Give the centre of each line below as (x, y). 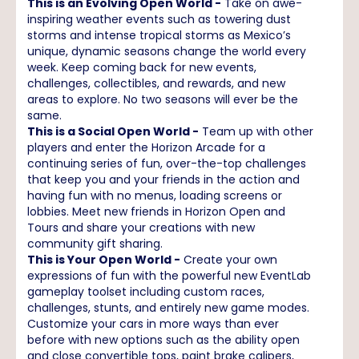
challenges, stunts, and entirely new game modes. (168, 307)
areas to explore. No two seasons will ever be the (163, 99)
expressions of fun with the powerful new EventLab (169, 275)
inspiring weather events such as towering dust (159, 19)
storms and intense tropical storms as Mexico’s (159, 35)
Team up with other (256, 131)
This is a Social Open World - (113, 131)
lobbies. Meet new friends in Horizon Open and (156, 211)
